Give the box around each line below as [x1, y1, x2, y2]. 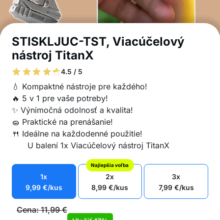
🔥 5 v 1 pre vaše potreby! [12, 93, 108, 103]
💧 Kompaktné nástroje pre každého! [12, 82, 147, 91]
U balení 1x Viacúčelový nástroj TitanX [27, 140, 169, 150]
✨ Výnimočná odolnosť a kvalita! [12, 105, 133, 115]
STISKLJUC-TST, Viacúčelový [12, 34, 184, 49]
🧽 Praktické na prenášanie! [12, 117, 113, 127]
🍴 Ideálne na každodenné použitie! [12, 129, 142, 138]
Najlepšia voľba [91, 162, 129, 168]
